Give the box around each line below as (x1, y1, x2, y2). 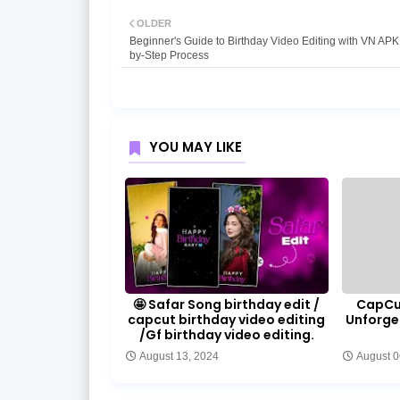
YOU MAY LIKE (148, 137, 242, 156)
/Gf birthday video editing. (138, 325, 314, 344)
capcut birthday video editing (128, 310, 326, 329)
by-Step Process (129, 48, 209, 62)
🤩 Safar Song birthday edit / (133, 295, 321, 313)
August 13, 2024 (138, 349, 219, 362)
